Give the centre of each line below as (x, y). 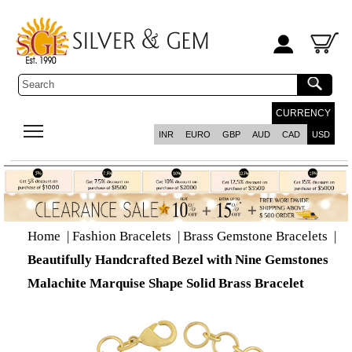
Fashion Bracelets (122, 236)
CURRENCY (303, 113)
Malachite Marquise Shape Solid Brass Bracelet (166, 283)
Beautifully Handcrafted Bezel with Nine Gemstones (178, 259)
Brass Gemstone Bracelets (255, 236)
